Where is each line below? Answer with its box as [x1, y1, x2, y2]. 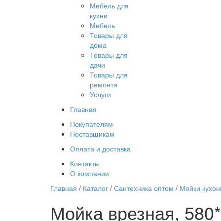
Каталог [83, 183, 108, 193]
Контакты [70, 158, 100, 169]
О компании [70, 168, 109, 179]
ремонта [90, 79, 117, 90]
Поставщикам [70, 129, 114, 139]
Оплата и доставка [70, 144, 131, 154]
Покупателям [70, 119, 113, 129]
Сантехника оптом [114, 183, 174, 193]
